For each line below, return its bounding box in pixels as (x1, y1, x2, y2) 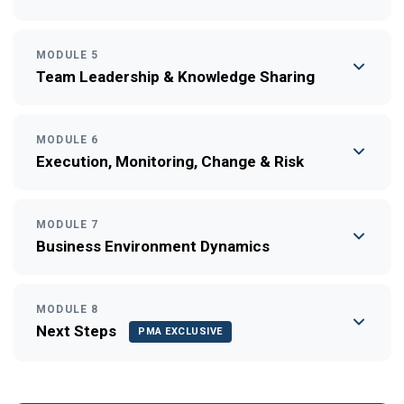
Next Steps (36, 321, 116, 340)
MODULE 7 (36, 217, 99, 231)
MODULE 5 (36, 48, 99, 61)
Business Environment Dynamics (36, 236, 270, 255)
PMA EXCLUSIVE (138, 325, 223, 337)
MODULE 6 (36, 133, 99, 146)
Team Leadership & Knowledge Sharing (36, 67, 315, 86)
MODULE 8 (36, 302, 99, 316)
